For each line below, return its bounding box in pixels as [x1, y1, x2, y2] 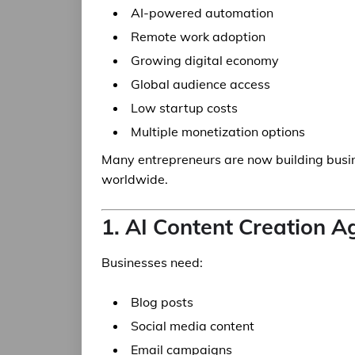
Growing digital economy [131, 52, 279, 68]
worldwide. [101, 171, 168, 187]
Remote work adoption [131, 29, 265, 44]
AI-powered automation [131, 5, 273, 21]
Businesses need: [101, 254, 203, 270]
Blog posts [131, 294, 193, 310]
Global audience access [131, 76, 270, 92]
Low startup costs [131, 100, 238, 116]
